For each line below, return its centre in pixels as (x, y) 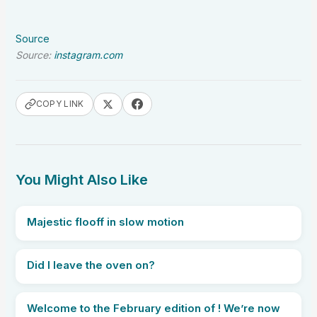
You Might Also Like (81, 180)
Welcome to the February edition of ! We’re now (153, 308)
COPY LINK (60, 104)
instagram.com (88, 55)
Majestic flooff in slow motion (105, 222)
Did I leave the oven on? (91, 265)
